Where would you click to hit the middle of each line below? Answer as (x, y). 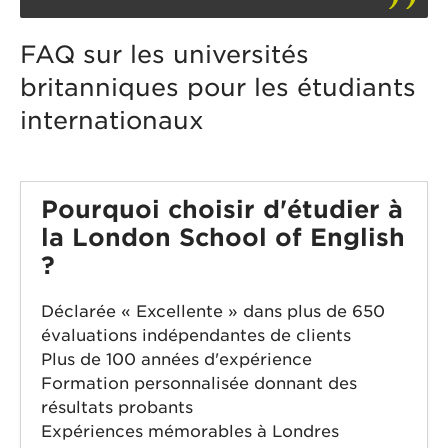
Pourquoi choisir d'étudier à (222, 210)
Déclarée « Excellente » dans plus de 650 (213, 312)
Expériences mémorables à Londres (190, 432)
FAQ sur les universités (164, 55)
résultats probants (117, 408)
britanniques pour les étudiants (218, 88)
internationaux (112, 121)
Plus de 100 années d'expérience (176, 360)
